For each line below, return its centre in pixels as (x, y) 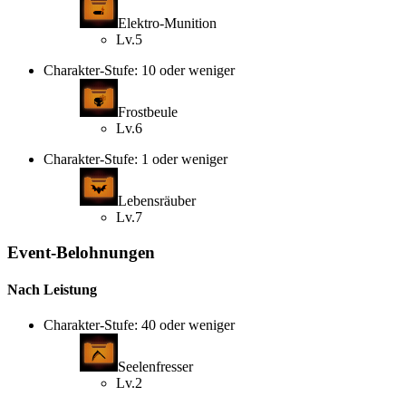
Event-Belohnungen (81, 252)
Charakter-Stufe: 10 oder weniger (139, 70)
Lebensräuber (157, 200)
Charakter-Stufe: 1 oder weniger (135, 159)
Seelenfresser (155, 367)
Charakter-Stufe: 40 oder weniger (139, 325)
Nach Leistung (52, 289)
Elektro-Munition (167, 23)
